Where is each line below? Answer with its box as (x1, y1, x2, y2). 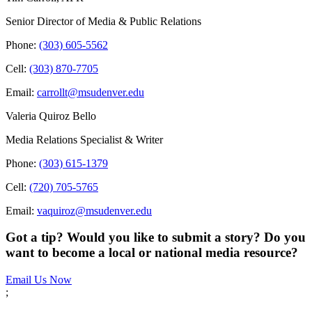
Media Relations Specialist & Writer (6, 133, 163, 146)
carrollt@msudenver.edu (37, 86, 144, 98)
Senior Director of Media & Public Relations (6, 15, 201, 27)
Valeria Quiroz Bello (6, 109, 96, 122)
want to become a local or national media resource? (6, 245, 298, 260)
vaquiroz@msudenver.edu (37, 204, 152, 217)
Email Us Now (6, 274, 72, 286)
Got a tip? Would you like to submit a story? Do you (6, 230, 306, 245)
